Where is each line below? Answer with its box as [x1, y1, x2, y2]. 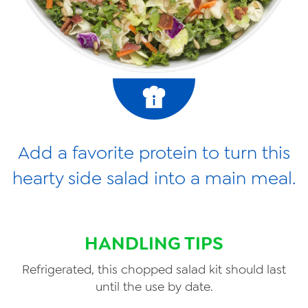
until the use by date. [95, 278, 213, 295]
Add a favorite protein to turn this [18, 140, 290, 164]
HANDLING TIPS [85, 230, 223, 256]
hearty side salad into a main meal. [12, 166, 296, 190]
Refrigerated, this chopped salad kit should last [22, 261, 286, 278]
